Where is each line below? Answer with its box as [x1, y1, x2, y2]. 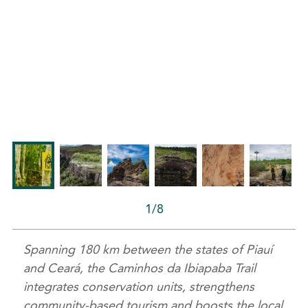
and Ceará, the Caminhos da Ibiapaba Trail [23, 261, 256, 276]
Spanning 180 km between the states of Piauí [23, 242, 273, 258]
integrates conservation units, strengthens [23, 279, 255, 295]
